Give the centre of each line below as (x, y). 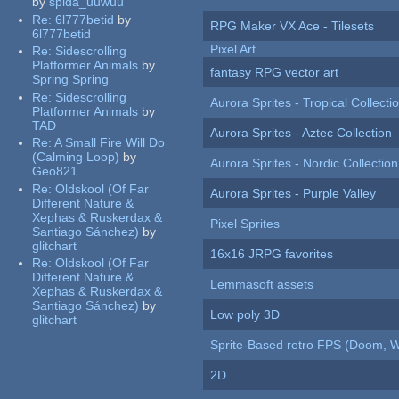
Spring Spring (71, 80)
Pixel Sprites (245, 224)
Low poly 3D (245, 315)
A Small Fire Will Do (110, 143)
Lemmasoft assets (262, 285)
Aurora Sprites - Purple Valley (293, 194)
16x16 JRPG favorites (272, 254)
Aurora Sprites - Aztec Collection (301, 133)
